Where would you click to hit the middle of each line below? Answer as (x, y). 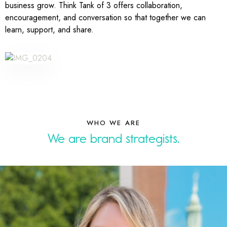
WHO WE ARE (113, 123)
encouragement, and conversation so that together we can (105, 18)
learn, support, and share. (51, 30)
